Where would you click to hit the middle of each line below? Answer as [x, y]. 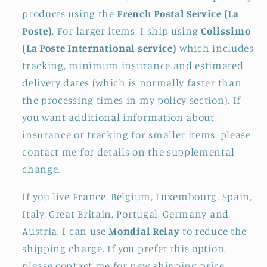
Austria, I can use [66, 231]
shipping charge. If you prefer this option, [124, 248]
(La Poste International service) [100, 48]
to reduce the [213, 231]
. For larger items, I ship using [127, 30]
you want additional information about [118, 117]
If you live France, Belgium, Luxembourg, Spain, [137, 196]
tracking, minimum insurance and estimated [133, 65]
